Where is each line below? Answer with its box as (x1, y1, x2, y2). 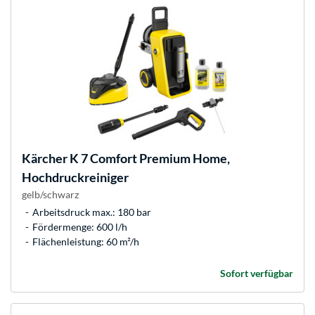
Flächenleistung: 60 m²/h (32, 236, 139, 248)
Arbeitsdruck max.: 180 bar (32, 206, 151, 219)
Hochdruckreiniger (22, 169, 129, 186)
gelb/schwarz (22, 188, 79, 201)
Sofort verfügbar (220, 267, 293, 280)
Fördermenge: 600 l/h (32, 221, 127, 233)
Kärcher (22, 150, 67, 167)
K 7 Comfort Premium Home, (67, 150, 230, 167)
